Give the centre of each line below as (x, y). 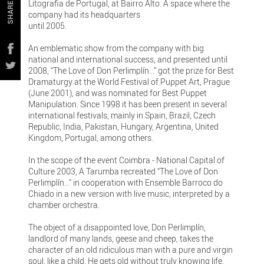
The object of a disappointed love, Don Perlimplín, (117, 227)
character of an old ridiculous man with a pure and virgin (131, 249)
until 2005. (48, 25)
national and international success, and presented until (128, 59)
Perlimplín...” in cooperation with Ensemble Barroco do (126, 182)
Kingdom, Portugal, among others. (91, 137)
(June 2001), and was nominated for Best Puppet (118, 93)
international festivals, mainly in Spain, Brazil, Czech (122, 115)
